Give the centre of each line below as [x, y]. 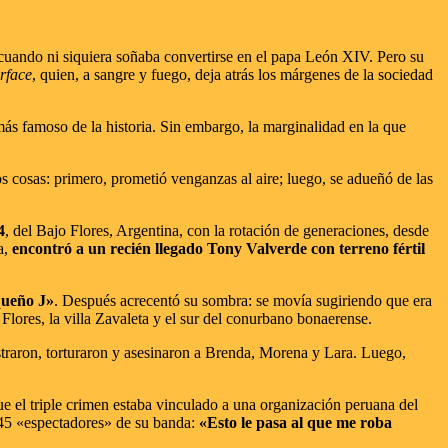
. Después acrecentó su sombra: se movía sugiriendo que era [243, 300]
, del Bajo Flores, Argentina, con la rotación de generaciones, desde [217, 230]
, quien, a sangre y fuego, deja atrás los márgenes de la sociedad [232, 74]
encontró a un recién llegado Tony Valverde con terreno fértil [218, 248]
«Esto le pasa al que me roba [295, 422]
